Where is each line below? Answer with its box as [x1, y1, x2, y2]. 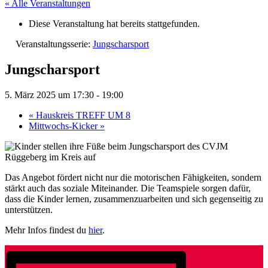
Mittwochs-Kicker [29, 121, 100, 132]
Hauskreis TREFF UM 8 [33, 110, 130, 121]
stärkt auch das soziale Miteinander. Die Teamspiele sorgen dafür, [5, 183, 251, 194]
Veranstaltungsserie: [16, 39, 93, 50]
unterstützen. [5, 205, 53, 215]
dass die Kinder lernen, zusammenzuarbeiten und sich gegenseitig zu [5, 194, 263, 205]
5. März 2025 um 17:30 [5, 90, 94, 100]
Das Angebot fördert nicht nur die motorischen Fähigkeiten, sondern [5, 172, 261, 183]
